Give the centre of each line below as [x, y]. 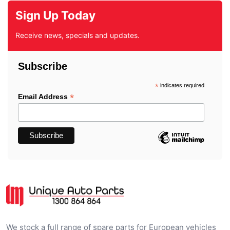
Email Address [44, 96]
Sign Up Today [55, 15]
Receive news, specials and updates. [78, 35]
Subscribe [43, 66]
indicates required [181, 85]
